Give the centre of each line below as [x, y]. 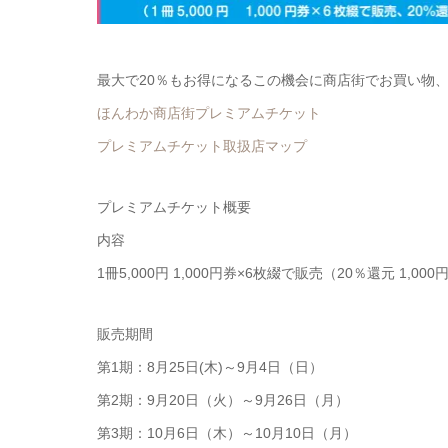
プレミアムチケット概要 [174, 206]
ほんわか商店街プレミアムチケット [209, 112]
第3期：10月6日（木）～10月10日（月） [227, 432]
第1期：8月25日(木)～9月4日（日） [210, 366]
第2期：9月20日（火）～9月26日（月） [223, 399]
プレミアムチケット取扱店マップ [202, 145]
